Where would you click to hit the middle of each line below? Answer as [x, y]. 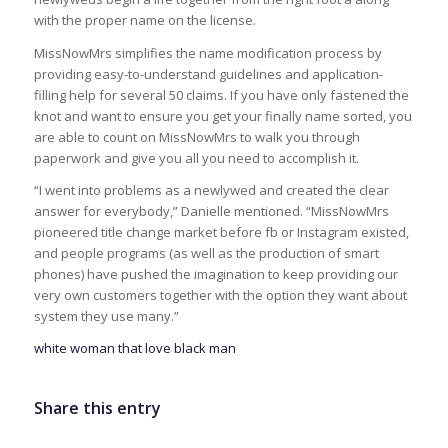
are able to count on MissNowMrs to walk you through [196, 136]
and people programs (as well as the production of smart [206, 252]
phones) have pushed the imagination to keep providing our [215, 273]
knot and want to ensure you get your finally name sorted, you [222, 115]
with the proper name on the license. [144, 20]
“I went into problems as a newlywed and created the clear [211, 189]
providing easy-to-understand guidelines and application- [208, 73]
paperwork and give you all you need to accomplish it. [196, 157]
